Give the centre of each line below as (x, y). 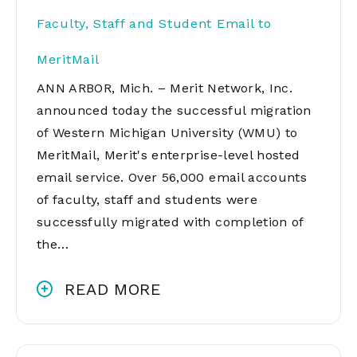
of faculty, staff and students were (147, 200)
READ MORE (113, 289)
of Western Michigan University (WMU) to (167, 133)
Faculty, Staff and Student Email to (154, 24)
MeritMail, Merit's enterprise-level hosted (169, 155)
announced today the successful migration (174, 110)
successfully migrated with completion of (170, 222)
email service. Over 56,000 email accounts (172, 177)
